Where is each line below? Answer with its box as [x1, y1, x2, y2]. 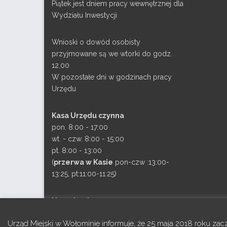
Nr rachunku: [52, 197, 98, 205]
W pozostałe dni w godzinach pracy [52, 73, 172, 82]
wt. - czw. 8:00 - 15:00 [52, 135, 124, 143]
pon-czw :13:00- [113, 158, 169, 167]
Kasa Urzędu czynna [52, 111, 124, 120]
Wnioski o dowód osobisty [52, 38, 140, 47]
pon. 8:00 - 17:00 [52, 123, 108, 132]
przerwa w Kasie [54, 158, 113, 167]
